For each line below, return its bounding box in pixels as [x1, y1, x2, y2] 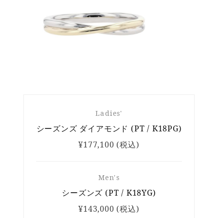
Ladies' [95, 109, 123, 118]
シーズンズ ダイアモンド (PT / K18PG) [36, 123, 182, 134]
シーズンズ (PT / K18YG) [62, 187, 156, 199]
